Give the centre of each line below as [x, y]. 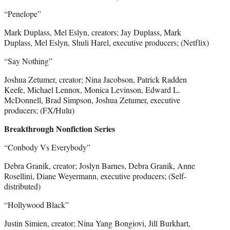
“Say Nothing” [30, 61]
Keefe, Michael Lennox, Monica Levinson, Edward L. [92, 89]
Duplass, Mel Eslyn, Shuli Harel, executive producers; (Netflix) [107, 42]
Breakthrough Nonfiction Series [60, 128]
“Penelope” [23, 13]
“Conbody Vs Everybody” [47, 147]
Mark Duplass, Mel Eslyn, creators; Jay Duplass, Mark [93, 32]
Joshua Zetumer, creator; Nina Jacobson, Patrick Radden [95, 79]
